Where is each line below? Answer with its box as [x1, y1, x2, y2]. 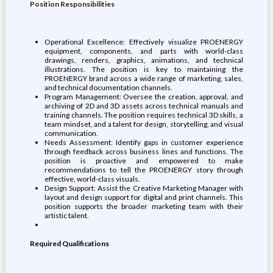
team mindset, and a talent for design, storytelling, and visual [44, 119, 244, 129]
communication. [44, 129, 98, 138]
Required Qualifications [29, 239, 109, 248]
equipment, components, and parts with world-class [44, 46, 244, 55]
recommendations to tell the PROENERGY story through [44, 165, 244, 174]
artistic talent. [44, 211, 89, 220]
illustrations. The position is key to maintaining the [44, 65, 244, 74]
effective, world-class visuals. [44, 174, 140, 183]
